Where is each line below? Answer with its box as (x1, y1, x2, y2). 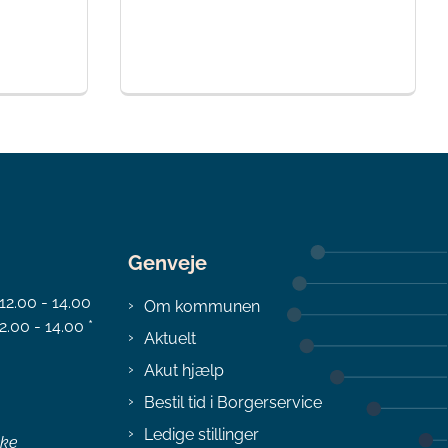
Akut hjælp (144, 360, 224, 380)
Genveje (128, 251, 207, 276)
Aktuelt (144, 328, 196, 348)
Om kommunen (144, 296, 260, 316)
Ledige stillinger (144, 424, 259, 444)
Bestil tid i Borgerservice (144, 392, 322, 412)
